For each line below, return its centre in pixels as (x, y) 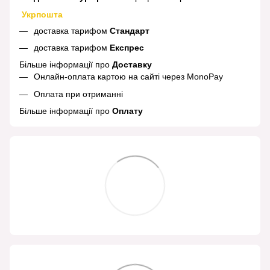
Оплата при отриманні (80, 94)
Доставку (132, 65)
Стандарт (130, 30)
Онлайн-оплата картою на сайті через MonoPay (128, 77)
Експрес (127, 48)
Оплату (127, 111)
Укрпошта (43, 14)
